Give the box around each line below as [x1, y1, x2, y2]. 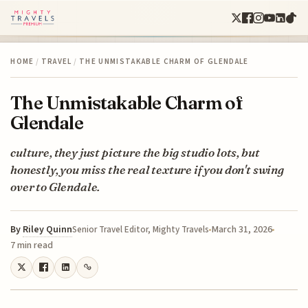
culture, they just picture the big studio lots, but [10, 144, 260, 159]
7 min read [10, 238, 54, 252]
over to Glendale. [10, 179, 100, 194]
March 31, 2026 [211, 222, 273, 236]
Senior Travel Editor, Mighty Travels [72, 223, 210, 236]
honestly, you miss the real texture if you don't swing [10, 162, 284, 177]
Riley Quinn [23, 222, 73, 236]
